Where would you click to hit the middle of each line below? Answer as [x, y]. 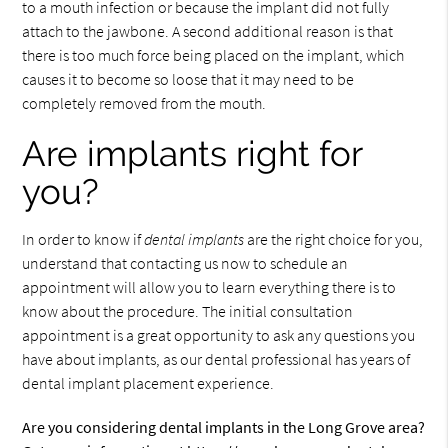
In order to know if [83, 239]
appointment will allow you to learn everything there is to [209, 287]
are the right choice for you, [334, 239]
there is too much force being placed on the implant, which [213, 55]
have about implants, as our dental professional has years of [216, 359]
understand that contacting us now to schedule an [185, 263]
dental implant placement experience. [148, 383]
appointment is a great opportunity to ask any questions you [219, 335]
